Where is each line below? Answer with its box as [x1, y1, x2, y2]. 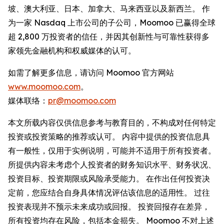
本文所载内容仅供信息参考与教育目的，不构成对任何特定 [8, 117, 216, 127]
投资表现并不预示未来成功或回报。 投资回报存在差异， [8, 201, 210, 211]
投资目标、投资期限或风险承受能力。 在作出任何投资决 [8, 173, 210, 183]
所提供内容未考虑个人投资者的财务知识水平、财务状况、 [8, 159, 216, 169]
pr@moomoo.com [48, 95, 116, 105]
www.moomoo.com [8, 81, 80, 91]
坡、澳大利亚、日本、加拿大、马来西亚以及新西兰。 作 [8, 3, 210, 13]
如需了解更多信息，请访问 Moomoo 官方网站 [8, 67, 174, 77]
